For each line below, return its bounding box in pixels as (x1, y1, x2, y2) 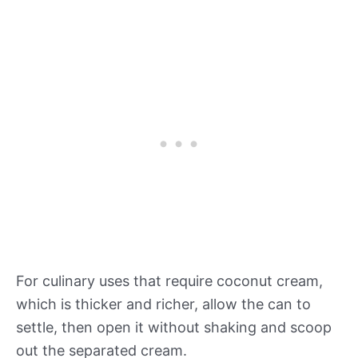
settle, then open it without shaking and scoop (16, 319, 332, 336)
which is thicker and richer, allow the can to (16, 296, 311, 313)
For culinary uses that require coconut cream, (16, 272, 323, 290)
